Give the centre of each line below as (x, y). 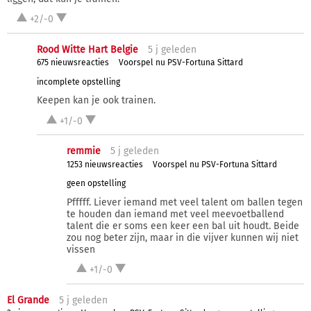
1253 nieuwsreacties (104, 164)
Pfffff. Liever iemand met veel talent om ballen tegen (184, 202)
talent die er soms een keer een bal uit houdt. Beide (183, 226)
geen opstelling (96, 184)
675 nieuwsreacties (73, 63)
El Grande (28, 300)
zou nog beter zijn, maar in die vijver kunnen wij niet (182, 237)
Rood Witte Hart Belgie (87, 49)
